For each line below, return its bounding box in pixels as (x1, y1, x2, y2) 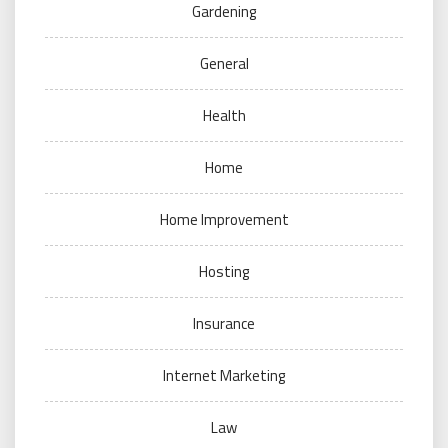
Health (202, 104, 246, 128)
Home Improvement (159, 208, 289, 232)
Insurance (193, 312, 255, 336)
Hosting (199, 260, 249, 284)
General (199, 52, 249, 76)
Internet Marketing (163, 364, 285, 388)
